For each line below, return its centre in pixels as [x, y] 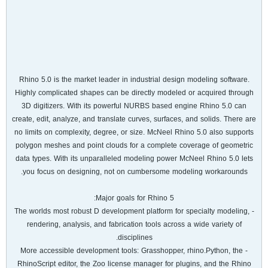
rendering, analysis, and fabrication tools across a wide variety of [134, 224]
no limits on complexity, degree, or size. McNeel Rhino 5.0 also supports [134, 132]
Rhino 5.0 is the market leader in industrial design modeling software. [134, 80]
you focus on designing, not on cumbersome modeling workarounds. [135, 172]
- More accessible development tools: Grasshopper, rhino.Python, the [132, 251]
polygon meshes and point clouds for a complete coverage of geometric [134, 145]
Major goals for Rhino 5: [135, 198]
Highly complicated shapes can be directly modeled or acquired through [134, 93]
